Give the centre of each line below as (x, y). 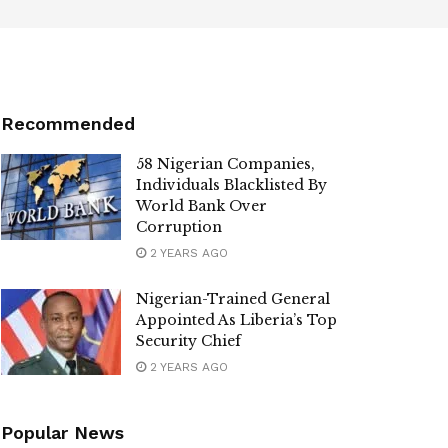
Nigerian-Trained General (233, 299)
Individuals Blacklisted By (231, 185)
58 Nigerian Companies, (225, 164)
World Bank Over (201, 206)
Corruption (179, 227)
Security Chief (188, 341)
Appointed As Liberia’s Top (236, 320)
